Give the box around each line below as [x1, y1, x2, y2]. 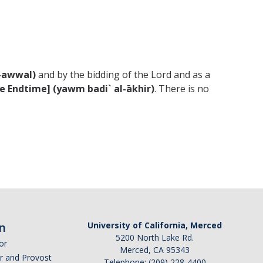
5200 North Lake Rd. [116, 231, 194, 243]
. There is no [154, 82, 209, 95]
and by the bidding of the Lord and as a [36, 68, 210, 81]
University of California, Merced [87, 219, 222, 231]
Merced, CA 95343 [120, 244, 190, 255]
